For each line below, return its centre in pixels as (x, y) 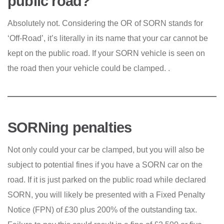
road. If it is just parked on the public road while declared (107, 180)
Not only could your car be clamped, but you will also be (106, 150)
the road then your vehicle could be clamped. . (89, 68)
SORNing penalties (70, 127)
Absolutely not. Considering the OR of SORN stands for (105, 23)
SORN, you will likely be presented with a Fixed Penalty (106, 195)
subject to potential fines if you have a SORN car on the (105, 165)
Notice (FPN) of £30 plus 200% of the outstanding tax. (102, 210)
